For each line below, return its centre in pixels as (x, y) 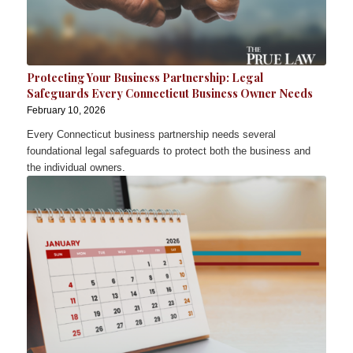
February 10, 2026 (66, 110)
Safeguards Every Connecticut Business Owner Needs (169, 94)
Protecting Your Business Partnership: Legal (145, 78)
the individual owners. (76, 168)
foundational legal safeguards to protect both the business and (168, 151)
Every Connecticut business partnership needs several (151, 135)
